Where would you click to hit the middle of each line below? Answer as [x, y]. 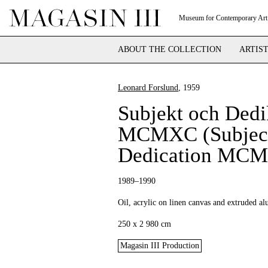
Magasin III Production [160, 246]
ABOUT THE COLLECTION [170, 49]
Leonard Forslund [148, 88]
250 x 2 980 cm [144, 224]
